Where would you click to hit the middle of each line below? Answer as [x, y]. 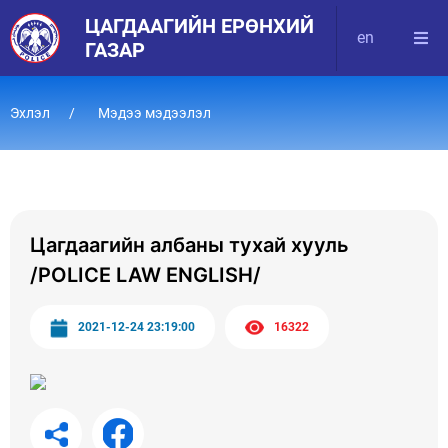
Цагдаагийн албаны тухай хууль [189, 245]
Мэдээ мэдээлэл [153, 113]
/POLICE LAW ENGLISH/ [145, 275]
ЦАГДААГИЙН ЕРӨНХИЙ [199, 26]
